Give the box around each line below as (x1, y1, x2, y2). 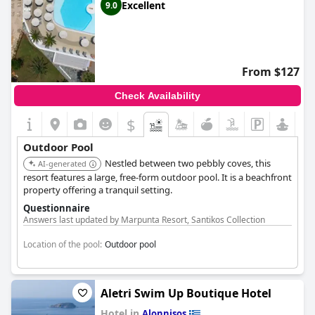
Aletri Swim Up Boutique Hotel (101, 285, 271, 301)
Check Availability (115, 90, 200, 101)
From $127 (242, 64, 300, 79)
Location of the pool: (23, 238, 102, 250)
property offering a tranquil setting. (23, 184, 172, 196)
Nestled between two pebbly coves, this (105, 157, 271, 169)
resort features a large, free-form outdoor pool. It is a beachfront (23, 171, 292, 184)
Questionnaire (23, 202, 90, 214)
